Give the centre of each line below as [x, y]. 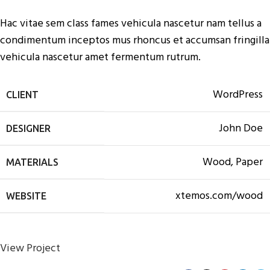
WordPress [238, 95]
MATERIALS [32, 162]
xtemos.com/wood [219, 196]
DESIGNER [28, 128]
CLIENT [22, 95]
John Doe [241, 129]
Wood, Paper [233, 162]
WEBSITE [26, 196]
